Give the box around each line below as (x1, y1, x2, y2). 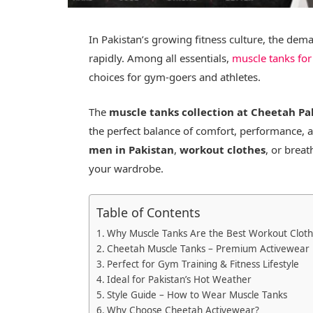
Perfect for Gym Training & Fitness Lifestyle (107, 257, 300, 270)
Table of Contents (96, 203, 201, 221)
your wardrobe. (89, 161, 164, 175)
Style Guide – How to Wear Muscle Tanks (107, 288, 288, 301)
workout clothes (180, 142, 266, 156)
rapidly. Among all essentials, (89, 50, 233, 65)
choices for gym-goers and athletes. (89, 69, 261, 84)
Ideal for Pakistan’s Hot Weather (107, 272, 252, 286)
